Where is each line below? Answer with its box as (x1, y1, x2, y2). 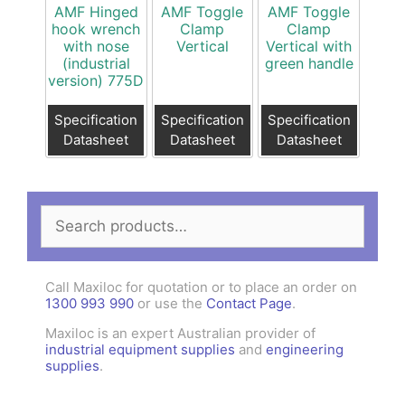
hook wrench (52, 19, 141, 38)
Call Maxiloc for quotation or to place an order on (45, 278, 357, 296)
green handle (264, 53, 353, 72)
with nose (62, 36, 129, 55)
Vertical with (266, 36, 353, 55)
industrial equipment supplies (45, 340, 235, 358)
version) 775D (48, 71, 145, 89)
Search (40, 205, 90, 224)
